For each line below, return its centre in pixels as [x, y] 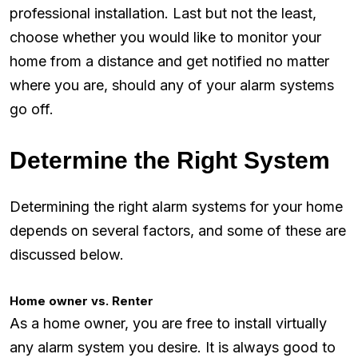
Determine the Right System [170, 160]
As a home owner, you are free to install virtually [168, 323]
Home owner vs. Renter [82, 300]
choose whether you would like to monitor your [165, 37]
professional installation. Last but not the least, [163, 13]
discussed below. [67, 254]
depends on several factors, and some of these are [178, 230]
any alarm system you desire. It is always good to [173, 347]
